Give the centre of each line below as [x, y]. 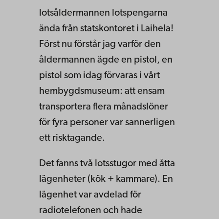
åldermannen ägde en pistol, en [106, 60]
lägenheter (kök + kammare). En [106, 179]
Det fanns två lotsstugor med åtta [107, 164]
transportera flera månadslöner [104, 107]
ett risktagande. [72, 138]
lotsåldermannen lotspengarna [103, 13]
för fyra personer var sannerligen [107, 122]
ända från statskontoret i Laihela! [106, 29]
